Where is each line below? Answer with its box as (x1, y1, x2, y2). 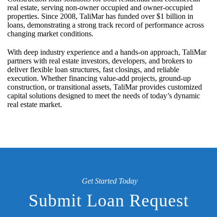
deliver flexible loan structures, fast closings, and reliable (7, 65, 179, 74)
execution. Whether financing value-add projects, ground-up (7, 74, 191, 83)
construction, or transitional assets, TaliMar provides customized (7, 83, 202, 92)
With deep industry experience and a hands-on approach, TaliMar (7, 48, 206, 57)
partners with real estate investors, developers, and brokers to (7, 57, 192, 65)
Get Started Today (82, 177, 138, 186)
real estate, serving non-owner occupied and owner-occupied (7, 3, 193, 12)
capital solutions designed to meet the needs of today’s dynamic (7, 92, 200, 100)
